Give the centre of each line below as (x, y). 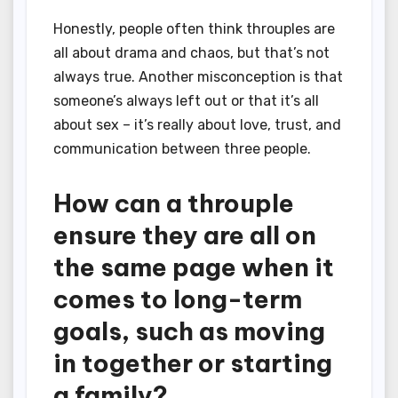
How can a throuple (174, 203)
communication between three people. (182, 148)
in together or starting (193, 362)
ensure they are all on (185, 235)
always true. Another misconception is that (198, 76)
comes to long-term (178, 298)
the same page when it (194, 267)
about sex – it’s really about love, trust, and (197, 124)
